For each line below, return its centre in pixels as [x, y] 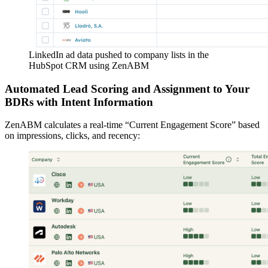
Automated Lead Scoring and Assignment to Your [127, 89]
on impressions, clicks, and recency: [72, 136]
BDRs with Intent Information [79, 102]
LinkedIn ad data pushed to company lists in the [119, 54]
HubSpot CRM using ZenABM [89, 65]
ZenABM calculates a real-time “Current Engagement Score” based [132, 125]
